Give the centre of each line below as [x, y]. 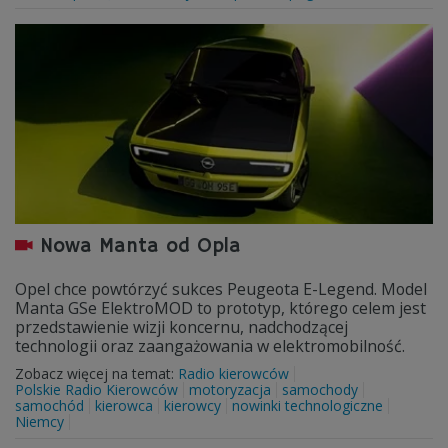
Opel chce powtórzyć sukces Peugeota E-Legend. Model [221, 289]
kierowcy [192, 405]
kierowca [124, 405]
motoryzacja [230, 389]
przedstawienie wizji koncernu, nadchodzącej [181, 327]
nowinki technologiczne [307, 405]
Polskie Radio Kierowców [96, 389]
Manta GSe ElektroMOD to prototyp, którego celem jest [220, 308]
